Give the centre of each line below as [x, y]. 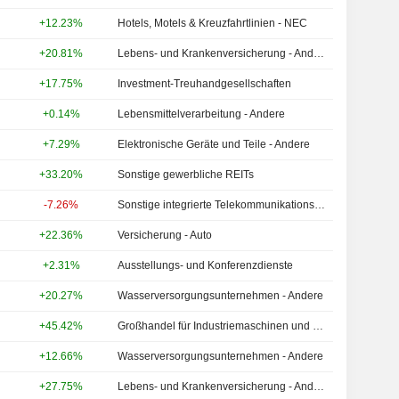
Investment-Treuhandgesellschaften [205, 84]
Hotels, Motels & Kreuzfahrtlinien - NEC [213, 23]
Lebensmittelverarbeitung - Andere [202, 114]
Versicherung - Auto [165, 235]
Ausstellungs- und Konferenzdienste [206, 265]
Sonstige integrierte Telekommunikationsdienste [320, 205]
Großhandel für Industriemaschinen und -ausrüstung [318, 326]
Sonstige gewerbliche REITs [186, 175]
